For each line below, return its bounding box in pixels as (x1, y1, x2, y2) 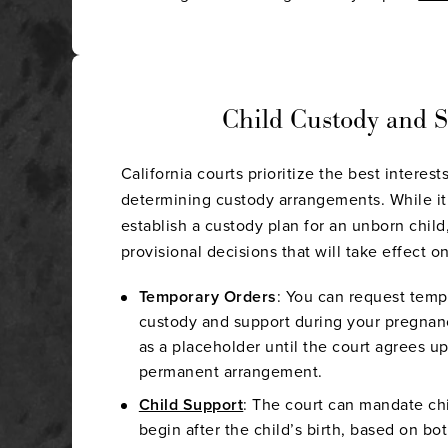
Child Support (138, 392, 244, 416)
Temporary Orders (138, 284, 277, 308)
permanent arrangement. (138, 359, 323, 382)
